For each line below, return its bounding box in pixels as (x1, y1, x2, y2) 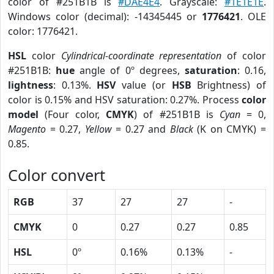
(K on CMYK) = (193, 122, 267, 136)
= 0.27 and (111, 122, 170, 136)
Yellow (84, 122, 112, 136)
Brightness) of (191, 78, 267, 92)
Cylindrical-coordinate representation (61, 49, 222, 62)
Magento (8, 122, 46, 136)
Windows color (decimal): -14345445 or (8, 10, 202, 23)
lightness (8, 78, 53, 92)
